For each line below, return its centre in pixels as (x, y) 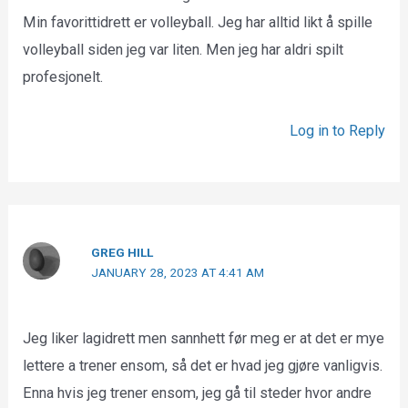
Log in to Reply (337, 131)
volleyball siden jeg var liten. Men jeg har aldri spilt (184, 50)
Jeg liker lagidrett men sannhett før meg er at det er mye (204, 338)
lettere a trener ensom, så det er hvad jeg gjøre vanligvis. (203, 365)
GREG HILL (122, 252)
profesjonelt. (63, 77)
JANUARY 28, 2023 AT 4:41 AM (178, 272)
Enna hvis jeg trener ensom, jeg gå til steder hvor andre (198, 393)
